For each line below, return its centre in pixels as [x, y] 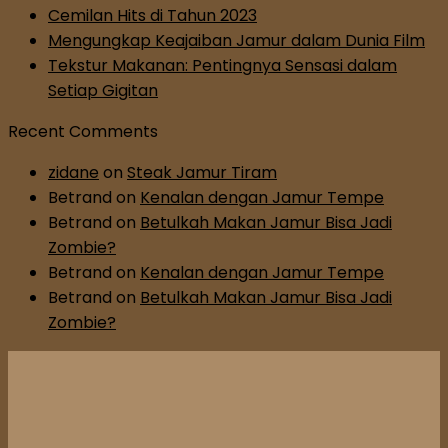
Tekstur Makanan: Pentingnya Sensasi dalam [222, 66]
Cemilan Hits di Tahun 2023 [152, 16]
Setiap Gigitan [103, 91]
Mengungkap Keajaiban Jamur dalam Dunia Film [236, 41]
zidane [73, 173]
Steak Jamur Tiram [202, 173]
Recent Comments [83, 132]
